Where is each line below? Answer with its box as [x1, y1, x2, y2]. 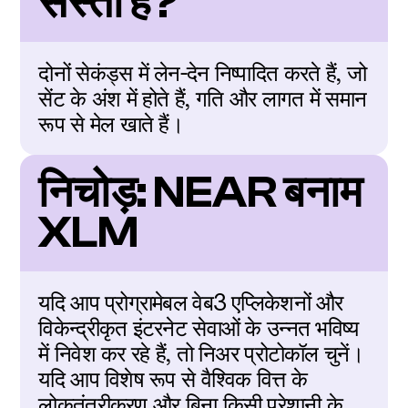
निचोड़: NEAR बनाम [38, 168, 363, 218]
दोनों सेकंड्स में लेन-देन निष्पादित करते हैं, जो [38, 59, 366, 87]
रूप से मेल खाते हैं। [38, 110, 184, 138]
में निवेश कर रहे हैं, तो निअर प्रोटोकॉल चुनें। [38, 340, 363, 367]
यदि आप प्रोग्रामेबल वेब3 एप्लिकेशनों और [38, 289, 343, 316]
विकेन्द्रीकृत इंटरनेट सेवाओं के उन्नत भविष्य [38, 314, 359, 342]
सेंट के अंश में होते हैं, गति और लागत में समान [38, 85, 367, 112]
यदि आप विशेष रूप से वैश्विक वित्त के [38, 365, 307, 393]
